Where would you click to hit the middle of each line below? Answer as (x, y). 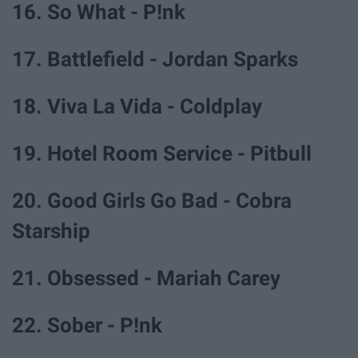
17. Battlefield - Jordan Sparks (155, 59)
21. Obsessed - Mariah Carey (146, 278)
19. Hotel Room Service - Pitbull (162, 154)
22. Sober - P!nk (87, 326)
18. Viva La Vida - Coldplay (137, 106)
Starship (51, 231)
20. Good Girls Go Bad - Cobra (152, 201)
